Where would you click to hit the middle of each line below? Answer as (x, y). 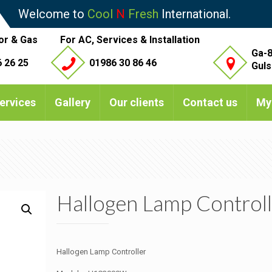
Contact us (210, 103)
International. (195, 14)
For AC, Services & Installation (130, 40)
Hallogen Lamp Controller (101, 252)
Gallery (73, 103)
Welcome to (53, 14)
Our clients (137, 103)
